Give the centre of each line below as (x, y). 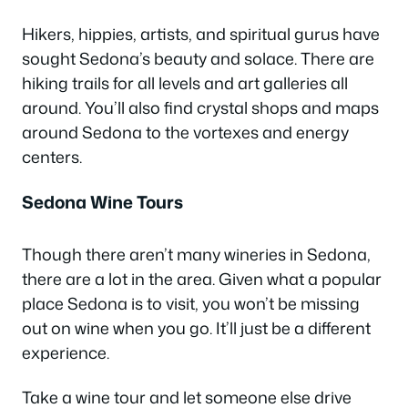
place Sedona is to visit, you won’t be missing (191, 303)
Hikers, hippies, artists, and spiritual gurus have (201, 34)
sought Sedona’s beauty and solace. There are (198, 59)
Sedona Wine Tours (102, 201)
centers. (52, 157)
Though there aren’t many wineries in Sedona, (196, 254)
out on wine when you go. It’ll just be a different (196, 327)
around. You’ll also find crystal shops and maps (200, 108)
